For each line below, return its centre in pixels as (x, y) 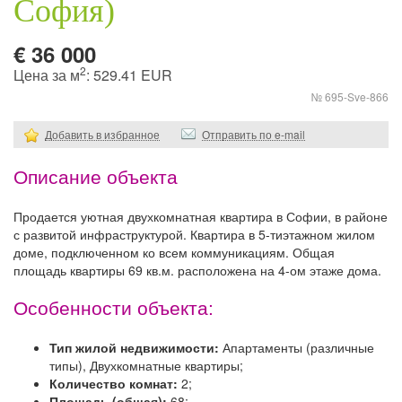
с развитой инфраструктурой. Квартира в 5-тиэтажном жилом (194, 235)
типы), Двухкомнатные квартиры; (146, 366)
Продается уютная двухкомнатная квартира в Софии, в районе (201, 217)
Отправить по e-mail (253, 135)
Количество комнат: (115, 384)
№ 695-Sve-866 (350, 97)
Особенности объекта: (114, 309)
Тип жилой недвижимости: (136, 348)
